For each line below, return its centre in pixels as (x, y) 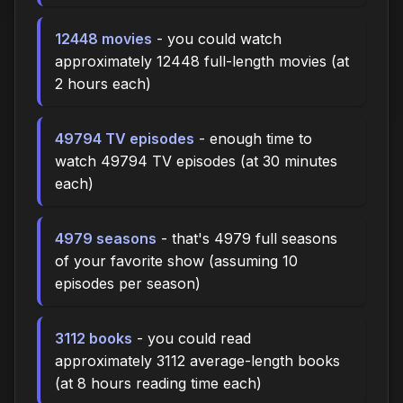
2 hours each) (103, 83)
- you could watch (217, 38)
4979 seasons (106, 238)
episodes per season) (128, 283)
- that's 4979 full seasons (247, 238)
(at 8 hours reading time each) (158, 383)
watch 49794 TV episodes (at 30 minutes (196, 161)
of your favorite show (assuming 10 (176, 260)
